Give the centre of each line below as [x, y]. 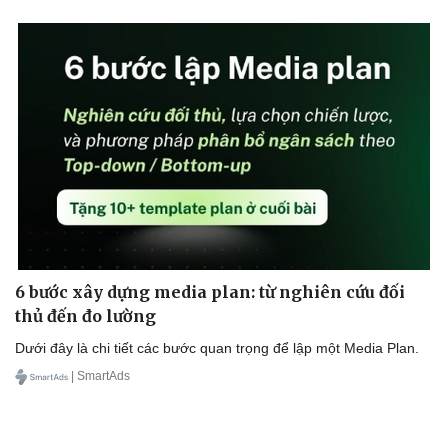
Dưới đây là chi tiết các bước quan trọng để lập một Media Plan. [217, 347]
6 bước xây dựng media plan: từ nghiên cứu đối [210, 291]
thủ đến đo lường [85, 315]
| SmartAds [100, 375]
